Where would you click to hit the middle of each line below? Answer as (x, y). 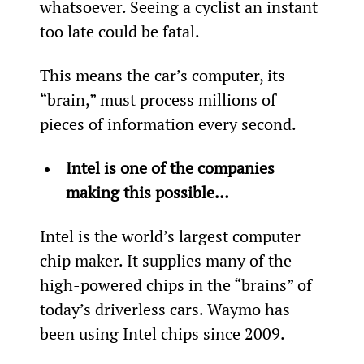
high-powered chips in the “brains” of (178, 284)
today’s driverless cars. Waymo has (167, 309)
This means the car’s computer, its (164, 75)
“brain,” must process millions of (160, 99)
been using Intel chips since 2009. (162, 333)
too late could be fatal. (119, 31)
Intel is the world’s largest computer (172, 236)
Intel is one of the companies (172, 167)
